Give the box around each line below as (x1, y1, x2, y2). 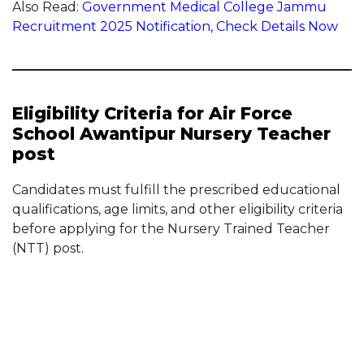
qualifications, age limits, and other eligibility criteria (12, 201, 343, 217)
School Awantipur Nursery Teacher (12, 123, 331, 144)
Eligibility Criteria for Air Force (12, 103, 292, 123)
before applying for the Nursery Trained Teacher (12, 221, 330, 236)
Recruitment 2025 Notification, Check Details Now (12, 19, 338, 34)
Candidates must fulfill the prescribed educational (12, 182, 340, 197)
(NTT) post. (12, 240, 84, 256)
